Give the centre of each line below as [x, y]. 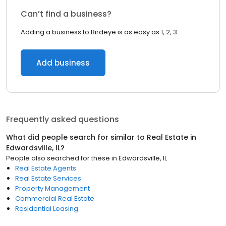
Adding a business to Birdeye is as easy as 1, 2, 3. [100, 32]
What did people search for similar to [76, 137]
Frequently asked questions [63, 119]
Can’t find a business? [66, 14]
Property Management [52, 188]
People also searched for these [58, 158]
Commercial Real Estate [55, 199]
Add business [63, 63]
